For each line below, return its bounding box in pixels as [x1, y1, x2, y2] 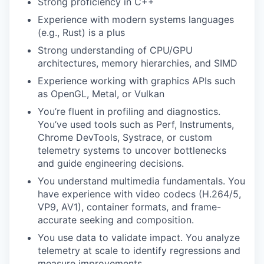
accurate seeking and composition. [38, 214, 194, 226]
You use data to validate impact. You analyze [38, 232, 240, 244]
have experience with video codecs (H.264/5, [38, 188, 241, 200]
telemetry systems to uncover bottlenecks [38, 144, 226, 157]
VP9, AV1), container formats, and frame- [38, 201, 221, 213]
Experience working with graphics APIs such [38, 75, 235, 87]
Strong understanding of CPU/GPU [38, 44, 193, 57]
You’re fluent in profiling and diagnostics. [38, 105, 220, 118]
